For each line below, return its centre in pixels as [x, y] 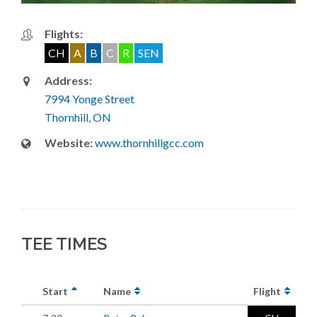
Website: [69, 142]
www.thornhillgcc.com [149, 142]
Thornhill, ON [78, 117]
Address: [68, 80]
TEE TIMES [64, 243]
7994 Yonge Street [90, 98]
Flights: [64, 33]
